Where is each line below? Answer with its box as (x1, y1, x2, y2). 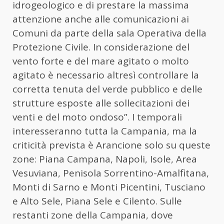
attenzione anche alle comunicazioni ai (12, 12, 189, 25)
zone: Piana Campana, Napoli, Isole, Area (12, 152, 197, 165)
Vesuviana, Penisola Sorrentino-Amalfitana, (12, 166, 209, 179)
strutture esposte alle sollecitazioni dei (12, 96, 189, 109)
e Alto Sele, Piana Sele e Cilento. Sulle (12, 194, 182, 207)
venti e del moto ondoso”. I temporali (12, 110, 182, 123)
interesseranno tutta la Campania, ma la (12, 124, 197, 137)
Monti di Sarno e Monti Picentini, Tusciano (12, 180, 205, 193)
